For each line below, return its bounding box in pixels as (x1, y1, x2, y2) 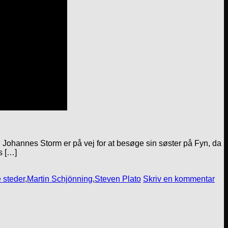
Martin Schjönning (27, 175, 93, 184)
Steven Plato (95, 175, 141, 184)
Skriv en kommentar (143, 175, 215, 184)
